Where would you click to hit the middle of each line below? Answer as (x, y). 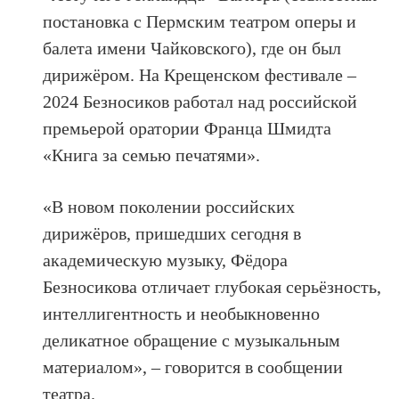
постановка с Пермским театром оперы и (200, 21)
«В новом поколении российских (169, 206)
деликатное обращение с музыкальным (192, 340)
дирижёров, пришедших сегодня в (172, 233)
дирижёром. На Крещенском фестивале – (200, 74)
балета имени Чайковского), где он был (192, 48)
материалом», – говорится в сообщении (193, 366)
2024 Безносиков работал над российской (200, 101)
